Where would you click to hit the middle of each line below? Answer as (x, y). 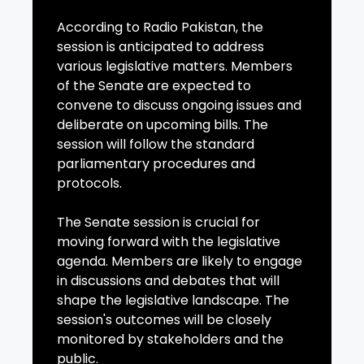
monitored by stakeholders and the (170, 340)
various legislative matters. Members (175, 67)
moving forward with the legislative (169, 242)
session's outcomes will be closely (164, 320)
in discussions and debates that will (168, 281)
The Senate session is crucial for (158, 223)
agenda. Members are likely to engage (180, 262)
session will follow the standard (156, 145)
